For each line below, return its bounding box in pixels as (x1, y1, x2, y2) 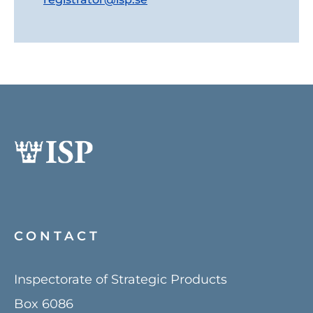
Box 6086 (14, 296, 73, 312)
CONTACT (14, 228, 101, 244)
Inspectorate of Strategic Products (14, 272, 227, 287)
